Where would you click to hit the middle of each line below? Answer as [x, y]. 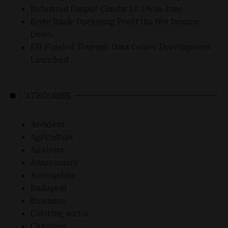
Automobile [53, 175]
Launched [50, 59]
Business [48, 200]
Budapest [49, 188]
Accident [48, 124]
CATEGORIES [46, 95]
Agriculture [53, 137]
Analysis [47, 149]
